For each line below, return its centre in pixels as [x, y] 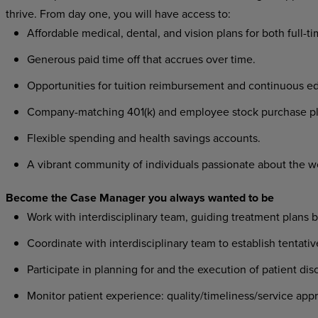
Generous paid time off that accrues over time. [141, 59]
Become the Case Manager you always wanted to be [139, 198]
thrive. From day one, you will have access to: [118, 13]
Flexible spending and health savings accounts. [143, 138]
